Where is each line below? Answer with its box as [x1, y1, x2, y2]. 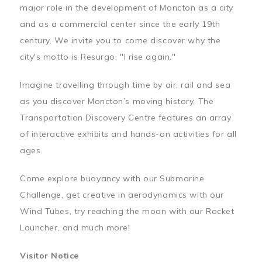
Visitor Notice [20, 250, 79, 261]
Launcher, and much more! [20, 222, 133, 233]
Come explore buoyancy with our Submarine [20, 173, 205, 184]
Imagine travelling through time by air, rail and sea [20, 80, 231, 90]
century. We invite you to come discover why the [20, 35, 221, 46]
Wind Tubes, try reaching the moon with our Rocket [20, 206, 235, 216]
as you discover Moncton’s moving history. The [20, 96, 214, 106]
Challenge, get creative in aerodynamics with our [20, 189, 224, 200]
